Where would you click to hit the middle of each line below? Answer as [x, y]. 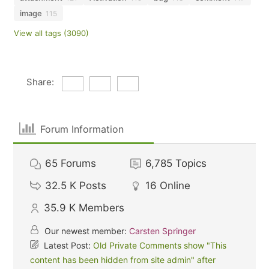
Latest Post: [68, 245]
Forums [79, 163]
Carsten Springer [163, 231]
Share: [40, 82]
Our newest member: [86, 231]
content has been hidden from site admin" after [123, 260]
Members [102, 208]
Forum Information [82, 129]
